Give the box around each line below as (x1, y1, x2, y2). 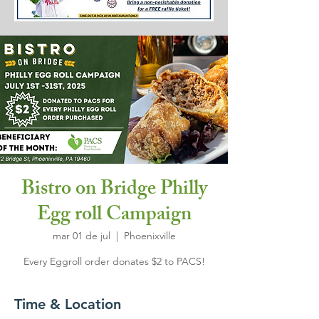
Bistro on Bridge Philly (21, 173, 207, 208)
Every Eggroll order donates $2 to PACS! (23, 255, 205, 268)
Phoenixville (123, 229, 176, 242)
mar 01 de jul (52, 229, 110, 242)
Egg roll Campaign (36, 199, 192, 234)
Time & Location (14, 296, 121, 313)
